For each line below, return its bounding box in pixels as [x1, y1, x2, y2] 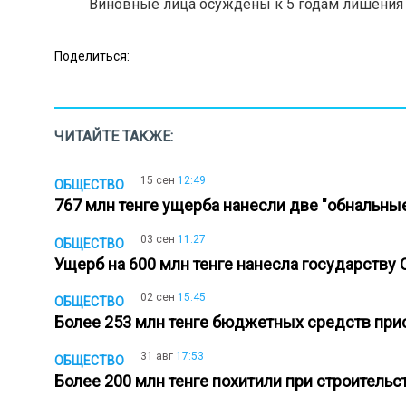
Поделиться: [54, 48, 130, 63]
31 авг [140, 349, 173, 362]
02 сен [140, 291, 175, 304]
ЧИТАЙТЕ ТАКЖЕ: [54, 128, 173, 145]
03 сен [140, 232, 175, 246]
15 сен [140, 174, 175, 187]
